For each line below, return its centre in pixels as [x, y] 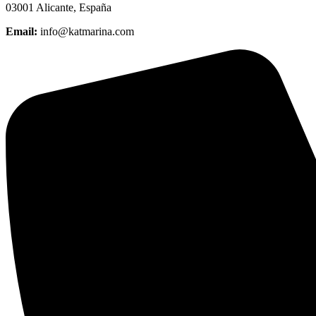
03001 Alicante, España [59, 7]
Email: [23, 31]
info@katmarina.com [87, 31]
